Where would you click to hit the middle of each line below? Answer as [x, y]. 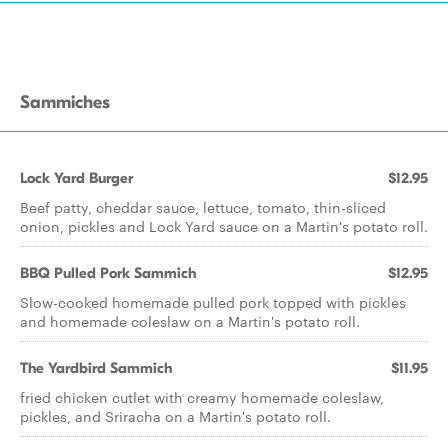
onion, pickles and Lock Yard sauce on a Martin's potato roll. [224, 226]
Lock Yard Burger [76, 178]
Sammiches [65, 102]
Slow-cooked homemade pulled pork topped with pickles [213, 302]
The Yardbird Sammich [96, 368]
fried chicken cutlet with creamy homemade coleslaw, [202, 397]
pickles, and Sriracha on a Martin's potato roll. [175, 416]
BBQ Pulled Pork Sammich [108, 273]
